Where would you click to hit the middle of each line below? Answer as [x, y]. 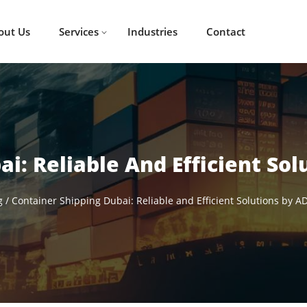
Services [78, 32]
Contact [225, 32]
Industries [152, 32]
